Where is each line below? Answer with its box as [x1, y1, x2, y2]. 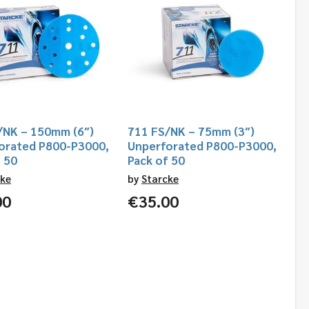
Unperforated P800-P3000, [128, 137, 277, 153]
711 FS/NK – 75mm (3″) [128, 123, 255, 139]
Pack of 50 [128, 152, 185, 168]
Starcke [141, 171, 179, 185]
